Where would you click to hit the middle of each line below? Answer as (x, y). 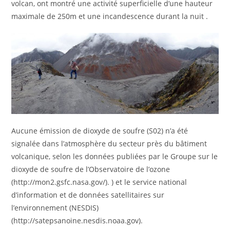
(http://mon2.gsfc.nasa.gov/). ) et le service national (99, 182)
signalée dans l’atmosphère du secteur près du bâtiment (109, 143)
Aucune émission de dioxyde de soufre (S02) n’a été (100, 130)
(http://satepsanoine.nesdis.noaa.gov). (77, 220)
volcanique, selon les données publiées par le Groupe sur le (115, 156)
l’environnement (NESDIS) (55, 207)
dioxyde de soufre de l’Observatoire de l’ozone (91, 169)
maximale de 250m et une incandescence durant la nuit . (110, 16)
